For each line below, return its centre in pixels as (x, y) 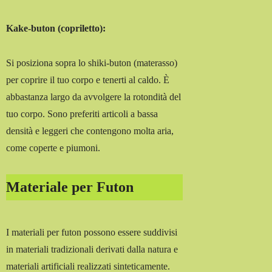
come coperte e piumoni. (53, 148)
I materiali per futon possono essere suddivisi (92, 232)
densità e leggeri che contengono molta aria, (90, 131)
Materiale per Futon (70, 187)
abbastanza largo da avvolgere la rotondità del (94, 97)
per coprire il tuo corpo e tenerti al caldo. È (88, 80)
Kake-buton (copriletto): (56, 29)
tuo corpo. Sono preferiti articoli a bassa (82, 114)
